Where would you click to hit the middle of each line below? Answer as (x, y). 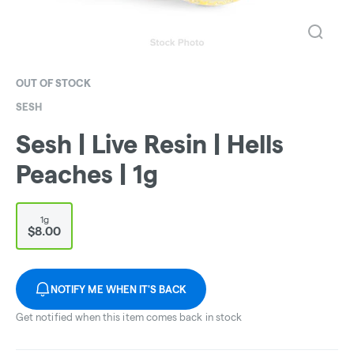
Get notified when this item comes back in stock (129, 317)
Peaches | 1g (87, 175)
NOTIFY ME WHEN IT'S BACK (119, 290)
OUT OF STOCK (53, 83)
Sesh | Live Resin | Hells (150, 145)
